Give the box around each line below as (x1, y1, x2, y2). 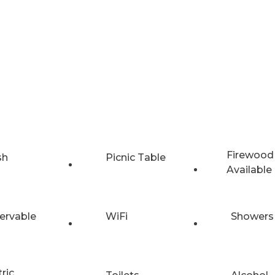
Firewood (226, 149, 274, 161)
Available (226, 163, 272, 176)
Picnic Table (106, 151, 166, 163)
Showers (231, 210, 274, 222)
